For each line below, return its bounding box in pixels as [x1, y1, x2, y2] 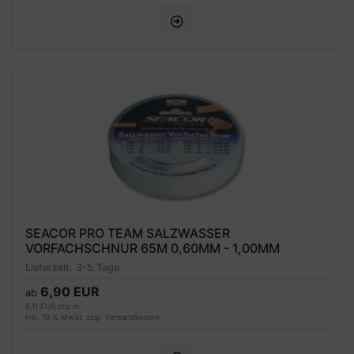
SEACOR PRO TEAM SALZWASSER [25, 225, 230, 242]
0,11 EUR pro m [25, 301, 79, 311]
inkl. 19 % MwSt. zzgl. [25, 312, 105, 322]
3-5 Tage [76, 261, 119, 273]
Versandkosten [105, 312, 160, 322]
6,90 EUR [40, 283, 100, 299]
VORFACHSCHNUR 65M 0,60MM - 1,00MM [25, 240, 280, 257]
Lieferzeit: [25, 261, 76, 273]
